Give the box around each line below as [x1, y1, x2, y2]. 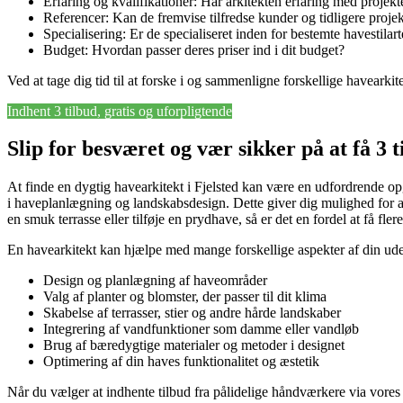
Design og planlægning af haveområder [43, 273, 267, 289]
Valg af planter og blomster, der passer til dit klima [43, 289, 327, 305]
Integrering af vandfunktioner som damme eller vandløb [43, 321, 359, 337]
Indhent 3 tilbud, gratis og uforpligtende [7, 103, 232, 119]
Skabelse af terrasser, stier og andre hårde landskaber [43, 305, 341, 321]
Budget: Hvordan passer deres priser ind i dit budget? [43, 41, 345, 58]
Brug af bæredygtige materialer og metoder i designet [43, 337, 345, 354]
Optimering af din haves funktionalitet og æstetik [43, 354, 319, 370]
